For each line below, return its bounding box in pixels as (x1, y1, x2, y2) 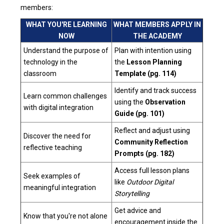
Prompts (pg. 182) (114, 149, 175, 158)
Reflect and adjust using (114, 126, 190, 135)
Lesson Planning (126, 58, 182, 66)
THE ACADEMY (132, 32, 182, 40)
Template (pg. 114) (114, 69, 177, 78)
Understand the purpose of (23, 46, 109, 55)
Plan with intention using (114, 46, 192, 55)
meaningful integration (23, 183, 96, 192)
